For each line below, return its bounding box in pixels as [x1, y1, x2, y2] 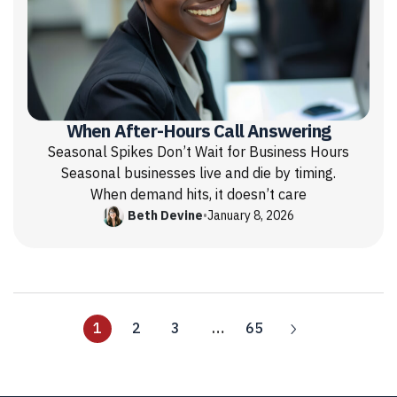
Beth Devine [128, 206, 203, 226]
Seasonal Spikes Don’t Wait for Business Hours [48, 141, 349, 163]
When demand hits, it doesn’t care [90, 183, 307, 206]
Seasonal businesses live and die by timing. [61, 162, 336, 184]
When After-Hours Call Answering [66, 117, 331, 144]
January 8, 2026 [207, 206, 294, 226]
